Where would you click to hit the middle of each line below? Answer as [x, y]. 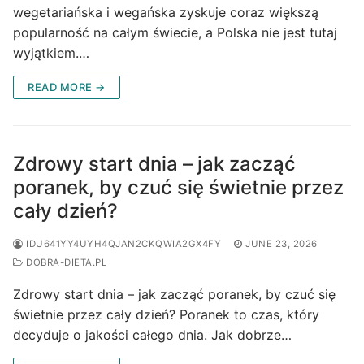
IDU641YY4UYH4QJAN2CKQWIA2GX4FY [122, 243]
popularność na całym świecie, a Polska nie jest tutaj [175, 32]
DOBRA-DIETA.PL [65, 262]
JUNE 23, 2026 [282, 243]
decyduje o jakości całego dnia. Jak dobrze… [152, 334]
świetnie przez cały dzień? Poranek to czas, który [166, 314]
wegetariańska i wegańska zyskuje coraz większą [166, 12]
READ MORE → [67, 87]
